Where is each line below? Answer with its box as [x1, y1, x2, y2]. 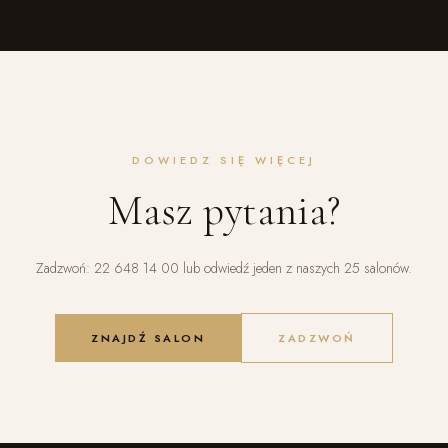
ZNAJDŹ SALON [91, 329, 206, 346]
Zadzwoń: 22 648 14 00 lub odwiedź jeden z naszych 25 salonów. [36, 257, 412, 278]
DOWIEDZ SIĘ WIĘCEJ [132, 151, 316, 168]
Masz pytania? [108, 184, 340, 236]
